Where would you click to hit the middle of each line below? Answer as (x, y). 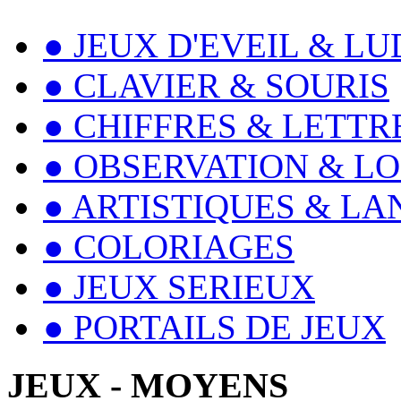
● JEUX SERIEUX (179, 286)
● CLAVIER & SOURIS (216, 85)
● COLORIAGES (169, 246)
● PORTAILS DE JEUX (214, 327)
